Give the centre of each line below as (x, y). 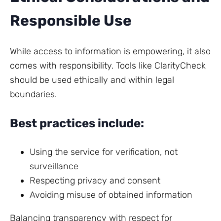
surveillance (54, 166)
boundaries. (33, 94)
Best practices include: (77, 124)
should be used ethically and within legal (92, 80)
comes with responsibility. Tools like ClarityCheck (108, 66)
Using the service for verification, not (104, 152)
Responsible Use (71, 20)
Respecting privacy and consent (95, 181)
